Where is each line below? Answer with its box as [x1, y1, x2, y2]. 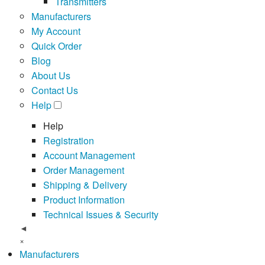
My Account [31, 24, 80, 38]
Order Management [43, 163, 124, 177]
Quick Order [31, 38, 82, 53]
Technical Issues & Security [43, 207, 159, 221]
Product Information [43, 192, 125, 206]
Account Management [43, 148, 135, 162]
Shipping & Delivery [43, 177, 127, 192]
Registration [43, 133, 94, 147]
